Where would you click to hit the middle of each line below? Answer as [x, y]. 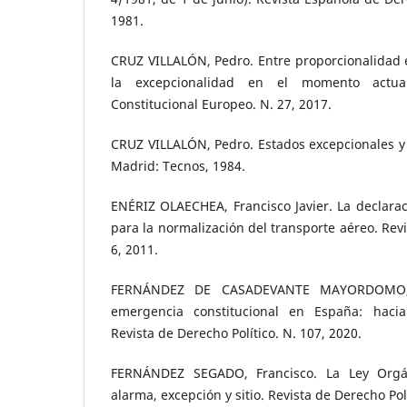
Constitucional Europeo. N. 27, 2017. [221, 104]
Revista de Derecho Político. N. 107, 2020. [236, 333]
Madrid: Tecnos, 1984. [178, 166]
